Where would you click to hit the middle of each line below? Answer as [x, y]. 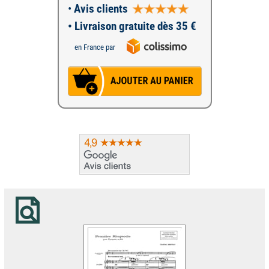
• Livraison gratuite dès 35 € [132, 26]
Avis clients [99, 9]
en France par [95, 47]
